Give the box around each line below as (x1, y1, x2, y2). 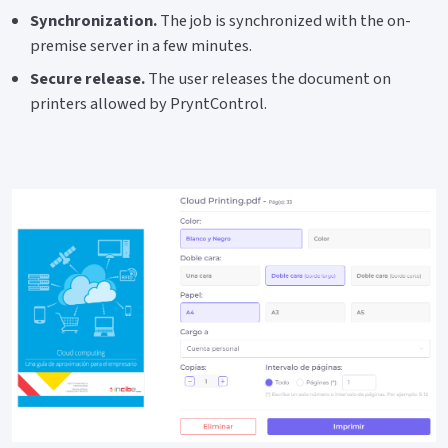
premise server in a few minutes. (30, 34, 253, 59)
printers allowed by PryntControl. (30, 91, 268, 116)
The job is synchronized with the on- (157, 9, 412, 34)
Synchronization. (30, 9, 158, 34)
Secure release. (30, 66, 146, 91)
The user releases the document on (145, 66, 392, 91)
